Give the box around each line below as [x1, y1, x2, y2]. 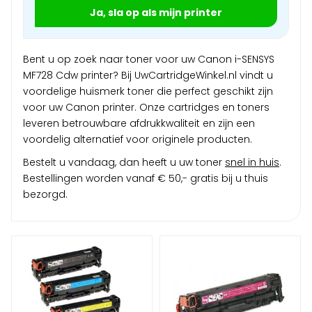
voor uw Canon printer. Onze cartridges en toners [23, 100, 270, 114]
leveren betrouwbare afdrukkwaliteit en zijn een [23, 116, 255, 130]
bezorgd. [23, 187, 68, 201]
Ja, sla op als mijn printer [90, 5, 222, 19]
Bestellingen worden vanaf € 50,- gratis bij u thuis [23, 171, 268, 185]
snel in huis [225, 155, 279, 169]
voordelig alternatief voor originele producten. [23, 132, 252, 146]
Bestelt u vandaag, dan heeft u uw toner [23, 155, 225, 169]
